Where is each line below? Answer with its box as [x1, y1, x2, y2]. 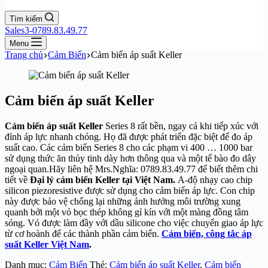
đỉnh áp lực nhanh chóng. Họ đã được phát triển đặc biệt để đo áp [5, 131, 252, 142]
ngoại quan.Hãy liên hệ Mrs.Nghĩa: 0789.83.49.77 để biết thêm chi [5, 163, 258, 174]
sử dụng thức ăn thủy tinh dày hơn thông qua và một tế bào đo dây [5, 153, 256, 163]
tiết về [5, 174, 30, 185]
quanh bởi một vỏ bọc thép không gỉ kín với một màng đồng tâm [5, 206, 248, 217]
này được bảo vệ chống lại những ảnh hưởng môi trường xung [5, 196, 240, 206]
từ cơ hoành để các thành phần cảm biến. [5, 228, 162, 239]
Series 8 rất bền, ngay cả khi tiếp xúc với [103, 120, 258, 131]
